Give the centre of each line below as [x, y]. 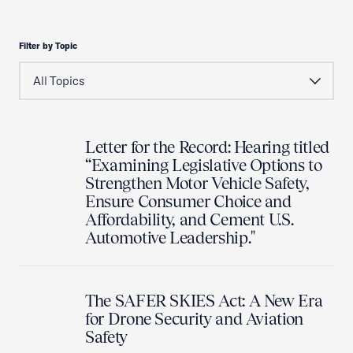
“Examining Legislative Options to [204, 165]
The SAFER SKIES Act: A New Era [204, 301]
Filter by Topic [48, 46]
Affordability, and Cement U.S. [190, 219]
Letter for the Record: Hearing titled [207, 147]
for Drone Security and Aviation [194, 319]
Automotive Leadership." [170, 238]
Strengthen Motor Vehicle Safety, [197, 183]
